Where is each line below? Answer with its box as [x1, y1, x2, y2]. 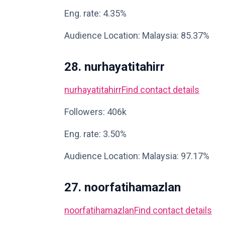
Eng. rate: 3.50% [64, 129, 127, 139]
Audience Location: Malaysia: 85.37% [64, 30, 209, 41]
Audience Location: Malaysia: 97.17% [64, 151, 209, 161]
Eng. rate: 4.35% [64, 8, 127, 19]
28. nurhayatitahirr [64, 60, 165, 74]
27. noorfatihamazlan [64, 180, 181, 194]
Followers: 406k [64, 106, 127, 117]
